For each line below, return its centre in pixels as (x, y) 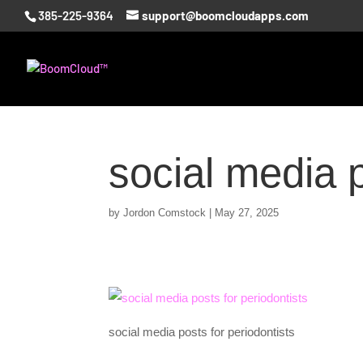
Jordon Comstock (165, 213)
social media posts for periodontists (202, 332)
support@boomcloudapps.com (225, 16)
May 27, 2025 (247, 213)
